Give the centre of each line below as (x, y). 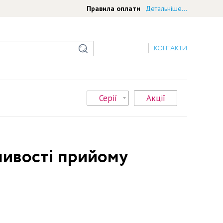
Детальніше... (166, 8)
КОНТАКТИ (170, 49)
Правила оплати (113, 8)
